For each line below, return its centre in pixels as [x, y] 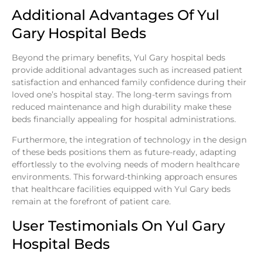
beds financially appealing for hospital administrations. [124, 119]
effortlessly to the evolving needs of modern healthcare [126, 165]
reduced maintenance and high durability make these [122, 107]
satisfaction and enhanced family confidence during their [129, 82]
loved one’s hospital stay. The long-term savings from [122, 94]
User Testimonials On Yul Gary [118, 225]
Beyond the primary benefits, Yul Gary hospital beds [119, 57]
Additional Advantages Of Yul [116, 15]
